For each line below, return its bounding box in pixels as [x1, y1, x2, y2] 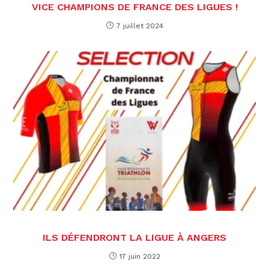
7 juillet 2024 [116, 21, 163, 30]
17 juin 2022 [119, 252, 160, 261]
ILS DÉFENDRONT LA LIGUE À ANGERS [43, 231, 226, 243]
